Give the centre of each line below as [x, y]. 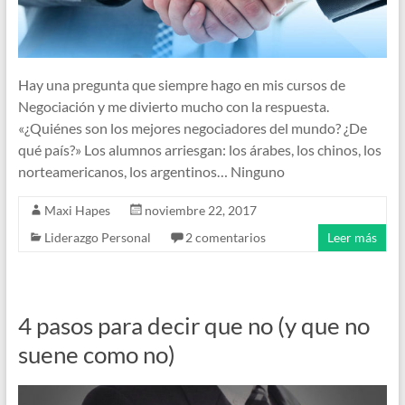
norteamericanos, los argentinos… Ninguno [151, 171]
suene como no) [96, 354]
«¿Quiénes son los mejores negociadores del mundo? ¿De [192, 127]
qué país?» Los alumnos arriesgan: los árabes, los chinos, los [199, 149]
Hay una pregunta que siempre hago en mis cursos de [181, 84]
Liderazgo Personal [97, 237]
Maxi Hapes [77, 210]
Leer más [353, 237]
